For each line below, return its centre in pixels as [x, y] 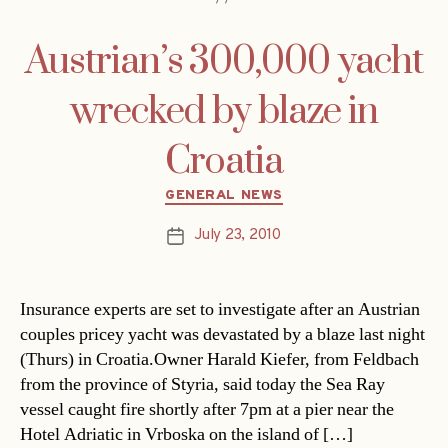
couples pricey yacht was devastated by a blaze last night [222, 335]
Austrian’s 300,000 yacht [224, 61]
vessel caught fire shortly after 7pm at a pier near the [207, 410]
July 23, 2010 [237, 236]
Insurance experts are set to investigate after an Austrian [220, 310]
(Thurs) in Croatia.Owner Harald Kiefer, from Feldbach [219, 360]
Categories [266, 191]
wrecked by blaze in [224, 111]
